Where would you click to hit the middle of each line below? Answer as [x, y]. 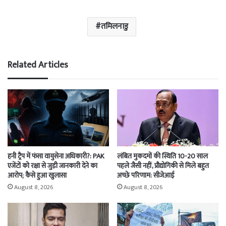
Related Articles [38, 65]
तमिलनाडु [115, 27]
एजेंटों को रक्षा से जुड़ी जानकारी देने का [52, 166]
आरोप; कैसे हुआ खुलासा [37, 176]
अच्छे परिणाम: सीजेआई [146, 176]
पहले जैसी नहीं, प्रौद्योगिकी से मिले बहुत [163, 166]
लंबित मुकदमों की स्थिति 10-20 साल [162, 156]
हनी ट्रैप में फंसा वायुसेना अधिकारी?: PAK [56, 156]
